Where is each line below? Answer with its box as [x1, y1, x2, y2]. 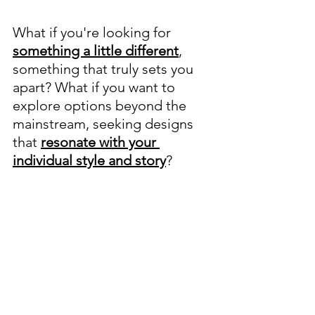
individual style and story [13, 152, 166, 169]
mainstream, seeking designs [13, 115, 197, 133]
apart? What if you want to [13, 79, 179, 96]
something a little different [13, 42, 179, 60]
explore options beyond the [13, 97, 190, 115]
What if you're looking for [13, 24, 174, 41]
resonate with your [41, 134, 160, 151]
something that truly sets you [13, 60, 197, 78]
